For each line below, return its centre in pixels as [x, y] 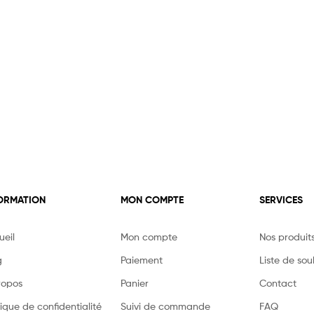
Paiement [142, 259]
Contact [278, 282]
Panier [135, 282]
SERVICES [281, 199]
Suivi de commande [166, 306]
